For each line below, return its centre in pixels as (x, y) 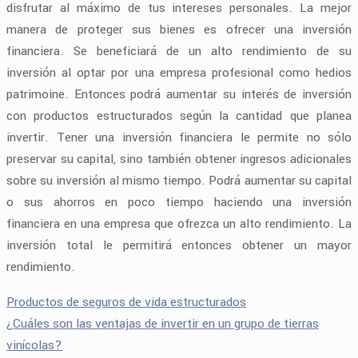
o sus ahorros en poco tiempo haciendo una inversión (179, 202)
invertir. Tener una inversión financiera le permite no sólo (179, 137)
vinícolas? (34, 345)
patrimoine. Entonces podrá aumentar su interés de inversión (179, 94)
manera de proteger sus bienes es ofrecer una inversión (179, 29)
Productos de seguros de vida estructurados (126, 302)
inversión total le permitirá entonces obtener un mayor (179, 245)
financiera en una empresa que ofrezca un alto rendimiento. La (179, 223)
